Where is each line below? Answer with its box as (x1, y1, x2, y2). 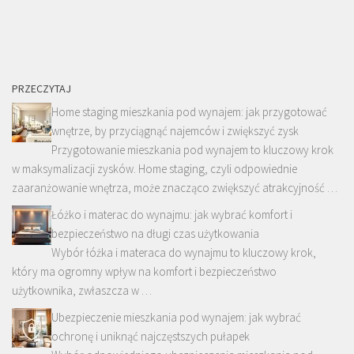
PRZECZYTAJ (12, 81, 71, 96)
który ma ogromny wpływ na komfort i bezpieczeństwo (12, 263, 277, 279)
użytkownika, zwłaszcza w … (12, 282, 152, 298)
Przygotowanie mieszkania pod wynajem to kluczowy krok (51, 141, 333, 157)
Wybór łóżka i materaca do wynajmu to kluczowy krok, (51, 244, 316, 260)
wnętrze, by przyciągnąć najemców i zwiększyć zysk (51, 122, 299, 138)
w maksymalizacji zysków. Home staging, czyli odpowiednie (12, 160, 297, 176)
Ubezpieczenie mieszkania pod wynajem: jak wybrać (51, 309, 301, 325)
